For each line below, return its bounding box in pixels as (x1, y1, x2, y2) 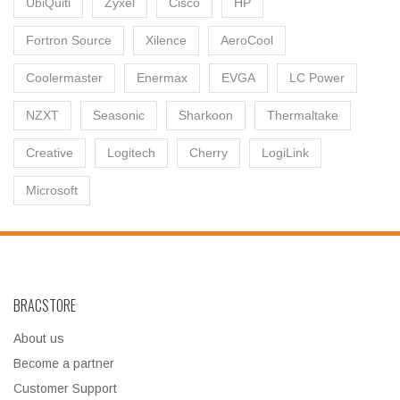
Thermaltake (267, 108, 338, 123)
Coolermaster (26, 71, 103, 86)
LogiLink (262, 146, 309, 161)
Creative (26, 146, 73, 161)
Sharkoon (179, 108, 233, 123)
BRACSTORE (13, 295, 76, 317)
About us (13, 331, 64, 346)
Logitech (107, 146, 155, 161)
